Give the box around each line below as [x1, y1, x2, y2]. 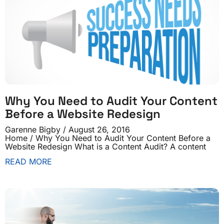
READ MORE [5, 156, 52, 166]
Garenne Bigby [5, 124, 63, 134]
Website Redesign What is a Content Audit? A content [5, 141, 206, 151]
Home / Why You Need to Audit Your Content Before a [5, 133, 210, 143]
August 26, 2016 [66, 124, 130, 134]
